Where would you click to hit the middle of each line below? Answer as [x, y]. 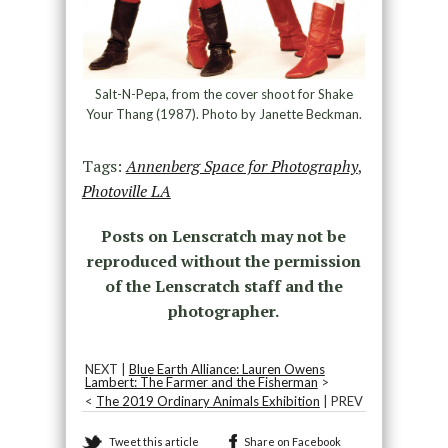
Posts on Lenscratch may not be [224, 236]
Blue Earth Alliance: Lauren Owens [226, 369]
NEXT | [106, 369]
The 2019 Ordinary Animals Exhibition [207, 401]
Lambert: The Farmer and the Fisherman [201, 382]
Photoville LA [126, 191]
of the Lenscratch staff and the [223, 286]
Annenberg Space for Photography [241, 166]
